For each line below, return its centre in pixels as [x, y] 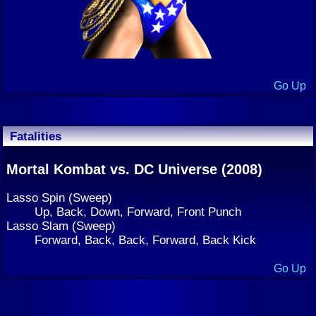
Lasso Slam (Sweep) [61, 225]
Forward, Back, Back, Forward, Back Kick [145, 239]
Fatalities [36, 136]
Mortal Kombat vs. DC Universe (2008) [134, 169]
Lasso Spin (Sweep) [59, 197]
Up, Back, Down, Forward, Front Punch [138, 211]
